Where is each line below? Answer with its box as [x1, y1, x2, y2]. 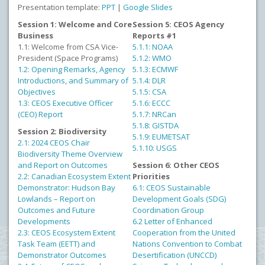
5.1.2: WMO [132, 53, 172, 63]
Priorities [132, 171, 170, 182]
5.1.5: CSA [132, 86, 166, 97]
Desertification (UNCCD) [132, 250, 216, 260]
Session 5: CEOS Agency [132, 19, 224, 30]
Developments [18, 216, 72, 227]
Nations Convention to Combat [132, 238, 242, 249]
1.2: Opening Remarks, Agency [18, 64, 125, 75]
